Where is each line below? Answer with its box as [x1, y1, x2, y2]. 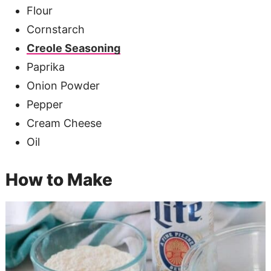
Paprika [26, 60, 65, 73]
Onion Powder [26, 79, 100, 92]
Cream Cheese [26, 116, 102, 129]
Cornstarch [26, 22, 85, 36]
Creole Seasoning [26, 41, 120, 54]
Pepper [26, 97, 63, 111]
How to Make [5, 169, 113, 190]
